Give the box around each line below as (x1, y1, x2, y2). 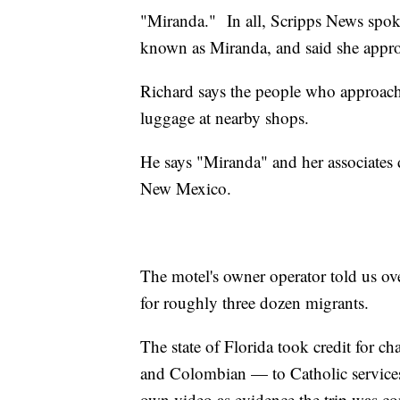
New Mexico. (140, 176, 237, 199)
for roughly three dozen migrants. (140, 290, 374, 313)
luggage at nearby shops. (140, 105, 314, 129)
